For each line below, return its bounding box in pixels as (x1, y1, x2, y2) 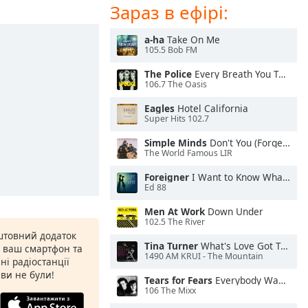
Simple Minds (144, 136, 207, 149)
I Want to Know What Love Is (189, 170, 283, 184)
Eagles (144, 102, 175, 115)
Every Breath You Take (192, 67, 278, 80)
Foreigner (144, 170, 189, 184)
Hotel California (175, 102, 248, 115)
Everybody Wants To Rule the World (212, 274, 278, 287)
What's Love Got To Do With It (198, 239, 280, 252)
